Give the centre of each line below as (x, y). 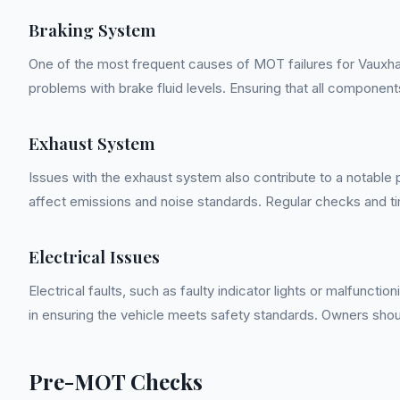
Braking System (92, 29)
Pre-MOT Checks (116, 381)
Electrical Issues (94, 256)
